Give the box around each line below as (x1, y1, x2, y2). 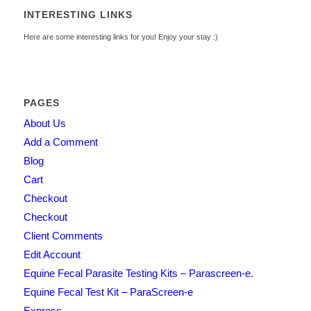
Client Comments (23, 229, 103, 242)
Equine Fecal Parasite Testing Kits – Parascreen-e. (23, 267, 253, 279)
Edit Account (23, 248, 81, 260)
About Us (23, 117, 66, 129)
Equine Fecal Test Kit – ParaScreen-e (23, 285, 193, 298)
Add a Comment (23, 135, 98, 148)
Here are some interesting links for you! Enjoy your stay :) (23, 32, 218, 41)
